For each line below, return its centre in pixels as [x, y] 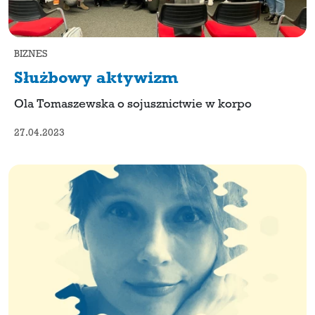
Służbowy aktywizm [96, 80]
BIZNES [31, 55]
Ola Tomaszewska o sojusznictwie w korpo [133, 105]
